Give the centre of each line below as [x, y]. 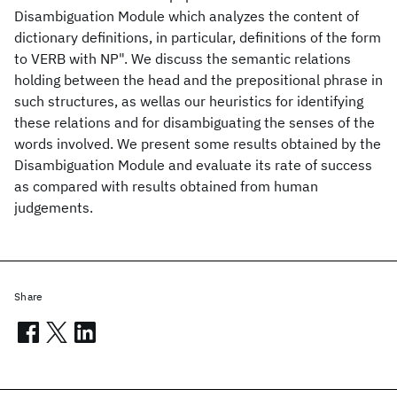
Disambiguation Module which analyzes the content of [187, 16]
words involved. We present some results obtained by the [198, 144]
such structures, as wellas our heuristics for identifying [189, 101]
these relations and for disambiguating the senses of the [195, 122]
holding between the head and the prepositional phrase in [198, 80]
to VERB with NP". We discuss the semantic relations [183, 58]
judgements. [54, 207]
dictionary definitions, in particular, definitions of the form [198, 37]
